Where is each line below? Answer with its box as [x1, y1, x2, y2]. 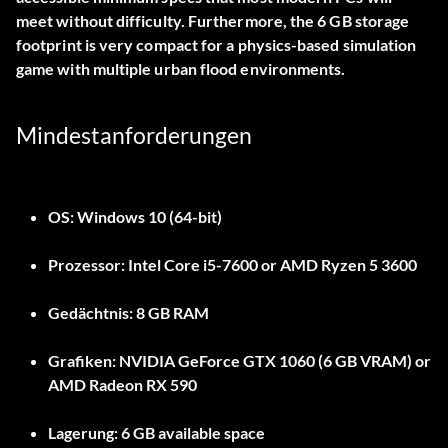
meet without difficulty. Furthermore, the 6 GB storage [16, 11, 410, 31]
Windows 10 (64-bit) [74, 207, 222, 227]
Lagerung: [48, 423, 118, 443]
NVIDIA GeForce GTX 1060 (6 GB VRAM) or [116, 351, 431, 371]
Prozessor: [48, 255, 125, 275]
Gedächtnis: [48, 303, 133, 323]
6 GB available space [118, 423, 265, 443]
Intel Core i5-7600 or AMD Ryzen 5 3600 [125, 255, 417, 275]
